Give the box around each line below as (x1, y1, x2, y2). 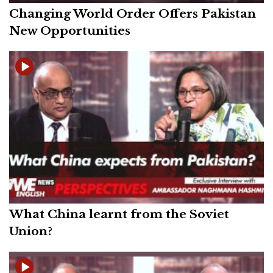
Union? (9, 224, 52, 239)
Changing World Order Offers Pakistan (9, 6, 256, 21)
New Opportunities (9, 23, 130, 38)
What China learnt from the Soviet (9, 207, 229, 222)
